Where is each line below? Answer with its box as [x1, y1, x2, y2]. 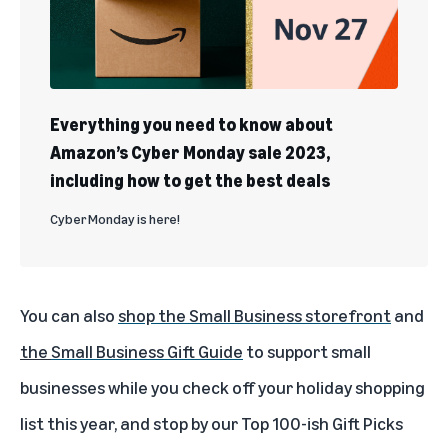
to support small [243, 339, 371, 362]
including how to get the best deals [50, 168, 330, 191]
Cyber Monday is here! [50, 209, 180, 227]
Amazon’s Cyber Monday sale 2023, [50, 140, 330, 163]
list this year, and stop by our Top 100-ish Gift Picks [20, 411, 403, 434]
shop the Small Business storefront [118, 303, 391, 326]
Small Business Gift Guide [51, 339, 243, 362]
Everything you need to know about [50, 112, 333, 135]
